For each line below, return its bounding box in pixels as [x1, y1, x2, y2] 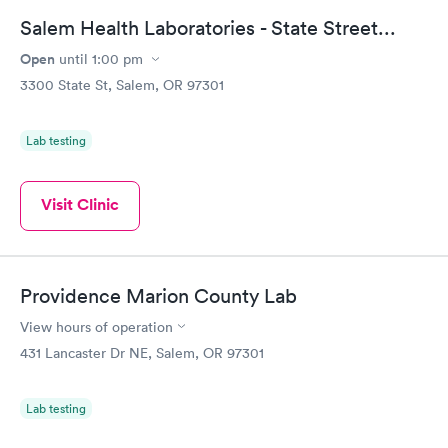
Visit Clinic [41, 194, 119, 215]
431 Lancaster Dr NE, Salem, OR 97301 [20, 343, 264, 362]
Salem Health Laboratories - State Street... [20, 16, 396, 40]
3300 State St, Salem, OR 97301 [20, 76, 224, 94]
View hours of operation [20, 317, 173, 336]
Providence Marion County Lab [20, 283, 297, 308]
